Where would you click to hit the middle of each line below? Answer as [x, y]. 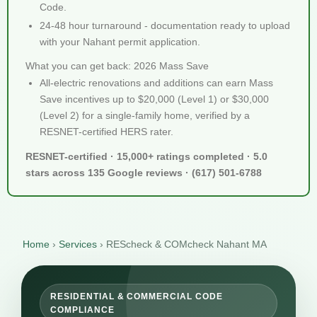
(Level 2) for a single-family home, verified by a [145, 115]
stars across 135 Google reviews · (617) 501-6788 [144, 173]
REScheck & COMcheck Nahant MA [186, 244]
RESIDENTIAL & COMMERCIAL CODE [137, 296]
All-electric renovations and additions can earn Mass [156, 83]
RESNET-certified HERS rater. [106, 132]
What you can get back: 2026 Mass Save [117, 66]
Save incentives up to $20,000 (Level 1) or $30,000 [154, 99]
